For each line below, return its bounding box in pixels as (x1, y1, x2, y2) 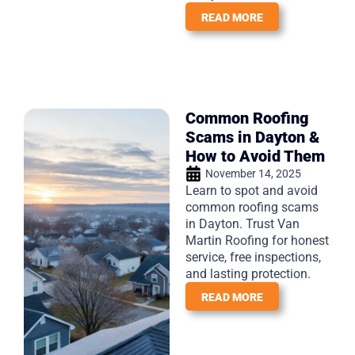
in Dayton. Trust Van (185, 216, 300, 231)
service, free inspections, (185, 249, 321, 265)
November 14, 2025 (205, 166, 301, 180)
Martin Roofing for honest (185, 232, 329, 248)
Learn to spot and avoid (185, 182, 318, 198)
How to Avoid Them (185, 146, 325, 166)
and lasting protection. (185, 265, 311, 281)
